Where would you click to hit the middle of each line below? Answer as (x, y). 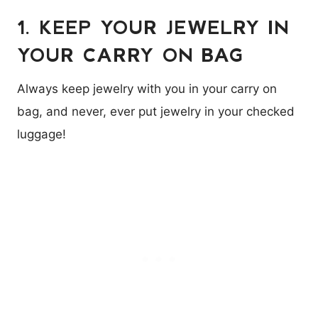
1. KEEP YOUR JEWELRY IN (153, 26)
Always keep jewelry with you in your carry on (147, 88)
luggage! (42, 134)
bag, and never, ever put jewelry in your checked (156, 111)
